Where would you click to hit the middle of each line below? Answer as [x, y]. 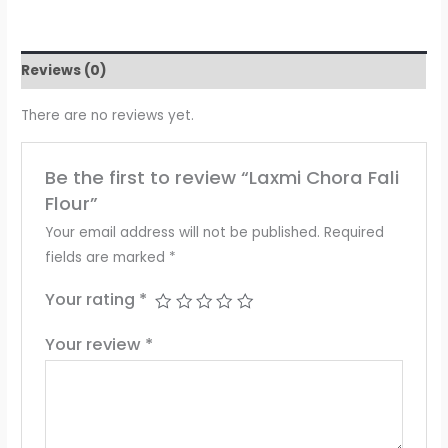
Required [353, 232]
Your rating [91, 299]
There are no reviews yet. [108, 116]
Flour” [71, 203]
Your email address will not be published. [182, 232]
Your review [94, 344]
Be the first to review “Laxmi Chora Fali [221, 177]
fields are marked [106, 257]
